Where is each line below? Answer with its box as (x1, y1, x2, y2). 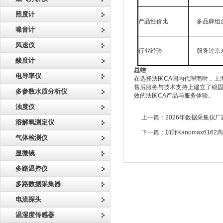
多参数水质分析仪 (15, 88, 67, 95)
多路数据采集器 (15, 180, 61, 188)
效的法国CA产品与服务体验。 (134, 92, 214, 99)
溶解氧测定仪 (15, 118, 54, 126)
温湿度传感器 (15, 211, 54, 219)
